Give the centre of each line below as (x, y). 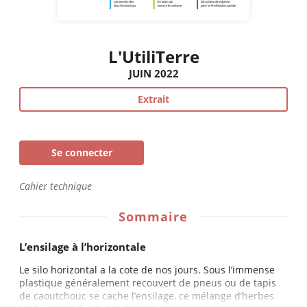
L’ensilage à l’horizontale (83, 246)
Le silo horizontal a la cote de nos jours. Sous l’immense (147, 269)
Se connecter (82, 153)
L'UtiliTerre (153, 57)
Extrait (153, 99)
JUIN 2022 (153, 74)
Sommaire (153, 216)
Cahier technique (56, 186)
